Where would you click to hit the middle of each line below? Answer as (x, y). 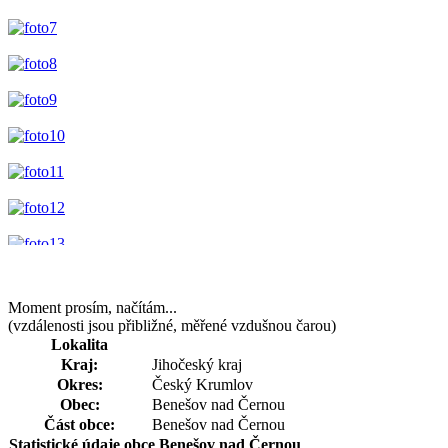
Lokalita (79, 344)
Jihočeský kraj (197, 364)
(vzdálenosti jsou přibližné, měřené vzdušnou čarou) (172, 325)
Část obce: (79, 424)
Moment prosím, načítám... (92, 307)
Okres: (79, 384)
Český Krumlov (202, 384)
